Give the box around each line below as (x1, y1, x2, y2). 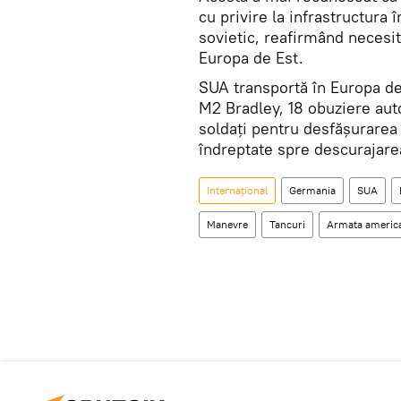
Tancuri (269, 218, 305, 231)
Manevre (207, 218, 248, 231)
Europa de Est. (199, 47, 303, 68)
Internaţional (207, 183, 268, 197)
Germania (289, 183, 336, 197)
